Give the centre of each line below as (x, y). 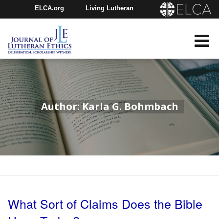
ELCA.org (49, 8)
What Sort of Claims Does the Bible (105, 203)
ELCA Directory (119, 47)
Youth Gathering (50, 47)
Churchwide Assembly (84, 27)
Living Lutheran (109, 8)
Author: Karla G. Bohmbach (109, 106)
